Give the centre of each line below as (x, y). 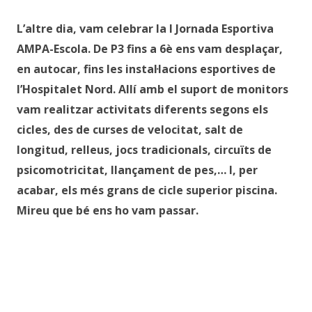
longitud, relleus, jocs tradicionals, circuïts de (144, 150)
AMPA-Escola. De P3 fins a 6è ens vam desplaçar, (150, 49)
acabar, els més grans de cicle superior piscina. (147, 190)
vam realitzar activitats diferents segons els (142, 109)
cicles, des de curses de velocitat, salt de (130, 130)
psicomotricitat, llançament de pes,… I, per (137, 170)
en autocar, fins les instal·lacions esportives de (146, 69)
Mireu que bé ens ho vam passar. (108, 210)
